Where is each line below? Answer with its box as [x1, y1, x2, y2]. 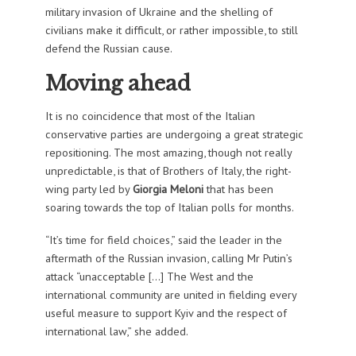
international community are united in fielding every [44, 287, 296, 303]
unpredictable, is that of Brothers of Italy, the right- [44, 163, 292, 179]
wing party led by [44, 181, 133, 197]
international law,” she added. [44, 323, 188, 339]
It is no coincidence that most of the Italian [44, 108, 255, 124]
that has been [203, 181, 273, 197]
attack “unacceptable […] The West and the [44, 269, 253, 284]
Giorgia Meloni [132, 181, 203, 197]
